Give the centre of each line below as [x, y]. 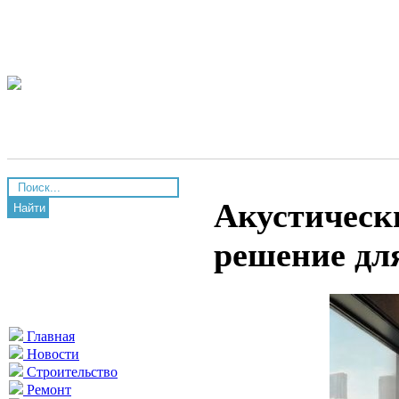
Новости [51, 354]
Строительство [70, 372]
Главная [49, 336]
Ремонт [47, 390]
